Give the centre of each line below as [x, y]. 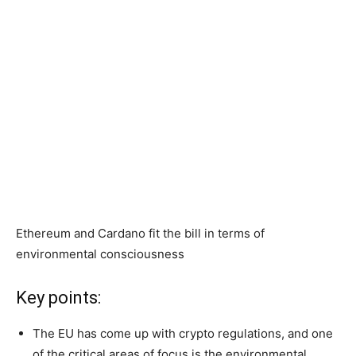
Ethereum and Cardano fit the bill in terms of [140, 233]
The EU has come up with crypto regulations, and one [183, 333]
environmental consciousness [102, 253]
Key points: [58, 297]
